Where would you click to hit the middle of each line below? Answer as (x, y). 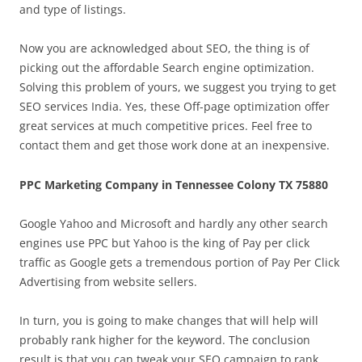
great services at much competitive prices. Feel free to (166, 126)
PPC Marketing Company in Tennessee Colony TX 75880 (174, 185)
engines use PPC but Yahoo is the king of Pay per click (164, 243)
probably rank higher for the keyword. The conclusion (165, 340)
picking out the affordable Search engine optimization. (167, 67)
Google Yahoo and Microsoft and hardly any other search (174, 223)
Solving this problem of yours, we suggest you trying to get (178, 87)
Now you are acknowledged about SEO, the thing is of (164, 48)
